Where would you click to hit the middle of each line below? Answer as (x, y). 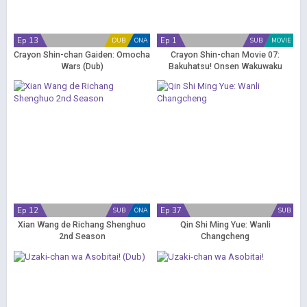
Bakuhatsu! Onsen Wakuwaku (225, 66)
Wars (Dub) (82, 66)
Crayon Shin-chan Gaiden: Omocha (82, 55)
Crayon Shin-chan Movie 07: (225, 55)
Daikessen (225, 78)
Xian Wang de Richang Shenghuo (82, 225)
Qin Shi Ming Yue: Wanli (225, 225)
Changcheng (225, 236)
